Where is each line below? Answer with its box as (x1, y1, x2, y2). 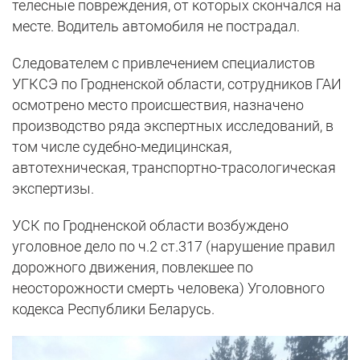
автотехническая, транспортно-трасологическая (12, 159, 336, 177)
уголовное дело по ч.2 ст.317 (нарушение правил (12, 238, 335, 256)
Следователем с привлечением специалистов (12, 55, 315, 72)
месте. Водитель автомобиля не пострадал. (12, 18, 303, 35)
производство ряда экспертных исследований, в (12, 117, 333, 135)
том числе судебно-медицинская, (12, 138, 231, 156)
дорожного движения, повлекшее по (12, 259, 253, 276)
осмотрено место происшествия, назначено (12, 96, 304, 114)
